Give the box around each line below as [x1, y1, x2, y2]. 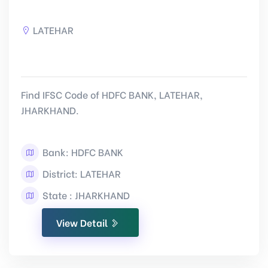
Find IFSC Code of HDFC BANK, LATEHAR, [21, 87, 203, 101]
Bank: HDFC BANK [40, 145, 123, 159]
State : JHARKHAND [40, 188, 130, 202]
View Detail [56, 215, 110, 229]
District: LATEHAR [40, 166, 121, 180]
